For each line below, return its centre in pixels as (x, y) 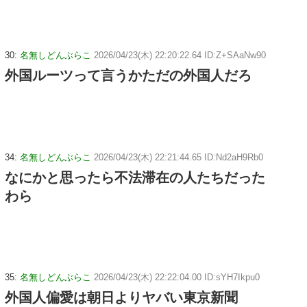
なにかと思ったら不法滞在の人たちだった (135, 177)
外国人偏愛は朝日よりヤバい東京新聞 (121, 298)
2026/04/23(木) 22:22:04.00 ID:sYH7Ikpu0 (177, 278)
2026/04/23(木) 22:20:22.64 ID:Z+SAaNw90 (180, 55)
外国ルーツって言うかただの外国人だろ (128, 75)
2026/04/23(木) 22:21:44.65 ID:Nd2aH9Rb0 (179, 157)
